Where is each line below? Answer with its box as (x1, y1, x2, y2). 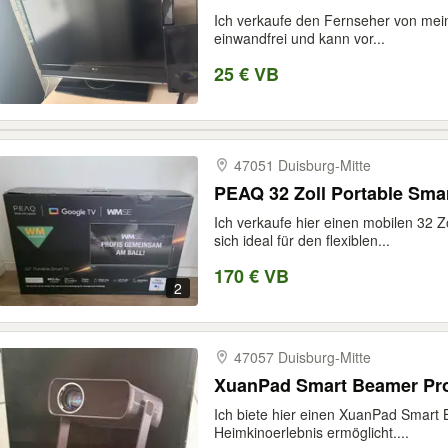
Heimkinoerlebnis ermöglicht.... (214, 422, 409, 442)
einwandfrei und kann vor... (214, 28, 385, 48)
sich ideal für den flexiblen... (214, 230, 390, 250)
